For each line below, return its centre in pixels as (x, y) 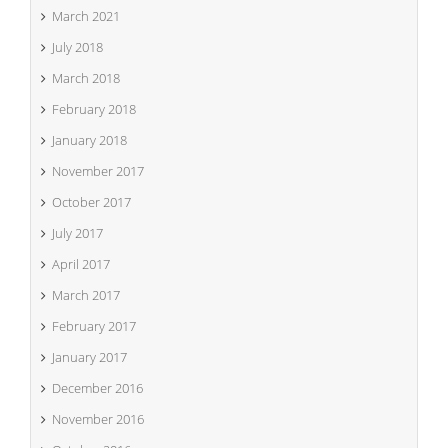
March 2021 (86, 16)
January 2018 (89, 140)
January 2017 (89, 357)
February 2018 (94, 109)
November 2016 (98, 419)
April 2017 (81, 264)
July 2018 (77, 47)
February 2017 (94, 326)
